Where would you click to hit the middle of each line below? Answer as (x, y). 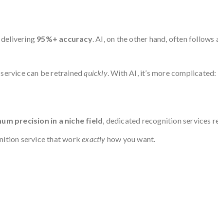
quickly (96, 73)
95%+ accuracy (64, 39)
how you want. (130, 139)
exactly (94, 139)
